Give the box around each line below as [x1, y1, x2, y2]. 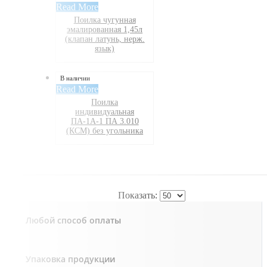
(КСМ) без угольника [66, 126, 144, 135]
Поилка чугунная [73, 15, 136, 24]
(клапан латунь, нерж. [64, 35, 145, 44]
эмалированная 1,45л [67, 25, 143, 34]
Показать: [117, 190, 160, 200]
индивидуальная [75, 107, 135, 116]
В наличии [60, 74, 90, 82]
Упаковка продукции [26, 253, 115, 265]
